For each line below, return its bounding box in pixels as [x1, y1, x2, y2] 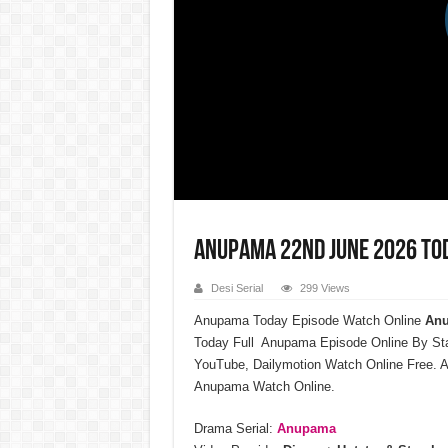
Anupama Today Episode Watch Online [193, 312, 421, 328]
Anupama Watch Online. [193, 378, 335, 394]
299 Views [299, 281, 350, 294]
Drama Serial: [193, 420, 277, 436]
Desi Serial [210, 281, 263, 294]
